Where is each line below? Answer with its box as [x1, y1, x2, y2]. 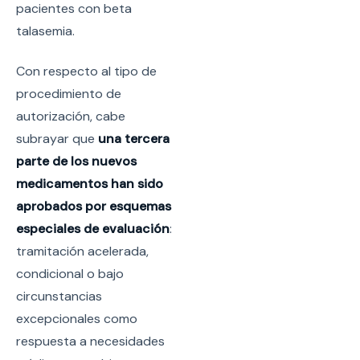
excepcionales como [16, 310, 137, 328]
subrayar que [16, 130, 98, 148]
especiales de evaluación [16, 220, 170, 238]
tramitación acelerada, [16, 243, 149, 260]
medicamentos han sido [16, 175, 163, 193]
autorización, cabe [16, 108, 125, 125]
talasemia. [16, 22, 75, 39]
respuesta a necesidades [16, 333, 165, 350]
